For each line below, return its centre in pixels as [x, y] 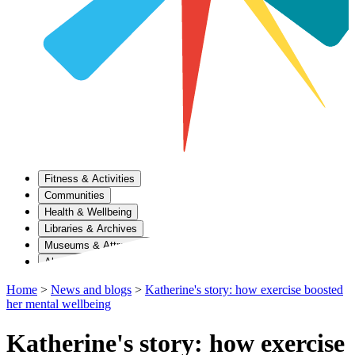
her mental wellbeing [59, 304]
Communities [74, 196]
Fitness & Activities [90, 179]
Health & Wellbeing [88, 212]
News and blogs [91, 290]
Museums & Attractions [99, 246]
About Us [66, 262]
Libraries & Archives [91, 229]
